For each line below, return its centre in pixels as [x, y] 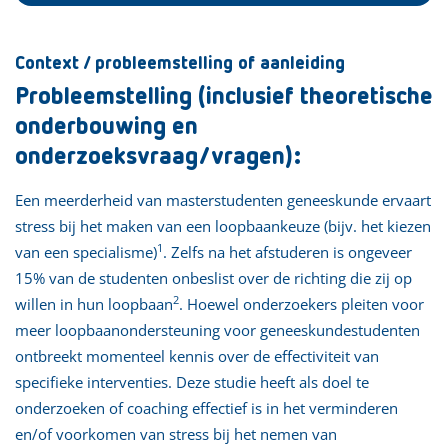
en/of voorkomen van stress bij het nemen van [176, 433]
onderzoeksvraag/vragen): [158, 156]
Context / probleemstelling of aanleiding [180, 64]
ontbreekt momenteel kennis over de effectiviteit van [197, 355]
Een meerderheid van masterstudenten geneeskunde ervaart [223, 199]
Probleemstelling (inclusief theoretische [224, 96]
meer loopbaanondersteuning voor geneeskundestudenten [217, 329]
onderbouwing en [106, 126]
